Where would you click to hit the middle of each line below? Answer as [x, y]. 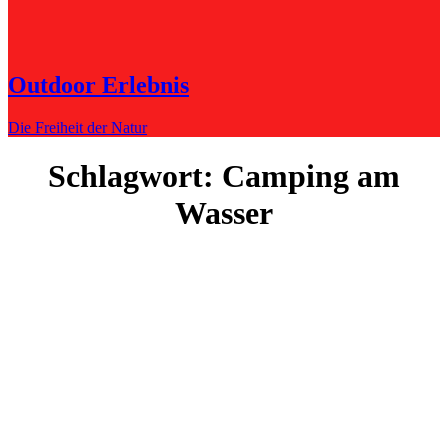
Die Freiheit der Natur [77, 127]
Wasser [224, 213]
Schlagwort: [135, 176]
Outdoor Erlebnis [98, 84]
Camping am [311, 176]
